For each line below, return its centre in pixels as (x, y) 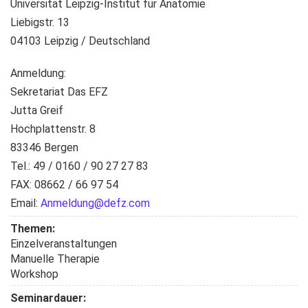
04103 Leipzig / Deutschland (80, 41)
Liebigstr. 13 (40, 22)
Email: (25, 203)
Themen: (34, 229)
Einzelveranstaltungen (64, 244)
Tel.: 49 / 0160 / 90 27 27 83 (79, 166)
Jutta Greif (37, 110)
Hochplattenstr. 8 (53, 129)
